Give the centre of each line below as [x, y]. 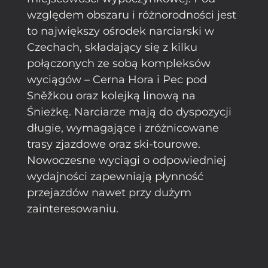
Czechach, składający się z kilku [112, 48]
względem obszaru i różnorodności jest [132, 15]
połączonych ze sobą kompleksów [119, 64]
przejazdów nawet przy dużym [109, 193]
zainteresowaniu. [73, 209]
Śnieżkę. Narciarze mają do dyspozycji [129, 112]
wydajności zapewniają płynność [115, 177]
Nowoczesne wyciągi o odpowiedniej [127, 161]
